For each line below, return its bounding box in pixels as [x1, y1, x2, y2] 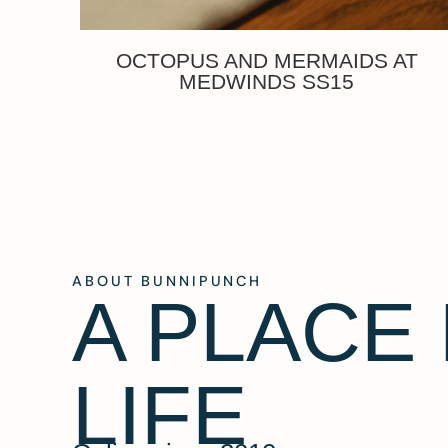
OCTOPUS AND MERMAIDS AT [115, 48, 418, 72]
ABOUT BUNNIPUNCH [72, 271, 263, 290]
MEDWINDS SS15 [179, 69, 355, 93]
